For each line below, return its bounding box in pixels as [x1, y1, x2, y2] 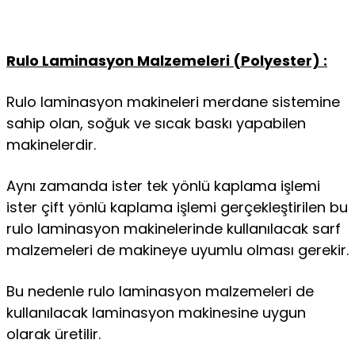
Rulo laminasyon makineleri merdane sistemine [6, 92, 340, 112]
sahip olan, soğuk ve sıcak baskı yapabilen [6, 113, 306, 133]
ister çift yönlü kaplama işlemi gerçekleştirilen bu [6, 197, 348, 217]
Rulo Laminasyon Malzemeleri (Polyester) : [6, 51, 327, 71]
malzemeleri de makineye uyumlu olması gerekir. [6, 240, 349, 260]
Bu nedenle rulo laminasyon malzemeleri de [6, 281, 314, 301]
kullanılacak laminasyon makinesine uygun [6, 303, 306, 323]
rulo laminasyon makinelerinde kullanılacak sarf [6, 219, 341, 239]
